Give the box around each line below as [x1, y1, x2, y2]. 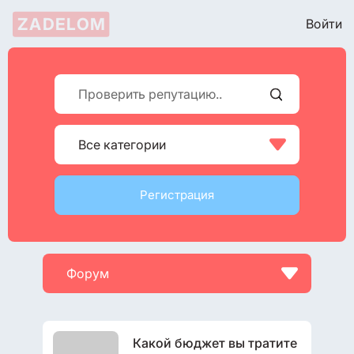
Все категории [78, 137, 166, 153]
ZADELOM [17, 13, 107, 34]
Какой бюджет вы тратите [133, 335, 297, 351]
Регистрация [140, 187, 214, 202]
